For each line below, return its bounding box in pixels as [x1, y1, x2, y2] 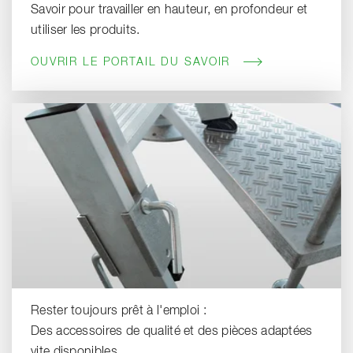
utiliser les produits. [31, 24, 140, 38]
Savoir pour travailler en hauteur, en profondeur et [31, 4, 308, 17]
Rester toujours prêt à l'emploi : [31, 305, 210, 318]
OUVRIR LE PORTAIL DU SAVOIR [31, 57, 231, 69]
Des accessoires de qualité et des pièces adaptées [31, 325, 313, 339]
